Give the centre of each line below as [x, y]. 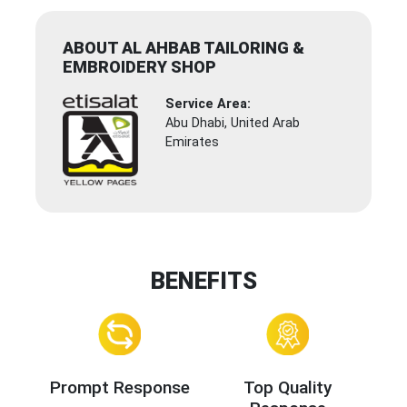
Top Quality [288, 387]
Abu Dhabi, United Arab [233, 124]
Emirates [193, 143]
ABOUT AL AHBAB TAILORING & [184, 48]
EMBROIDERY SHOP [139, 67]
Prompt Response [119, 387]
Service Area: [208, 104]
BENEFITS [203, 281]
